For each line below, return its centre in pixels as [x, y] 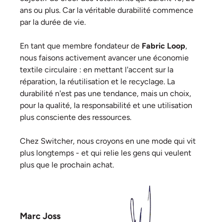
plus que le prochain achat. [67, 165]
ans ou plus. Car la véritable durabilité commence [107, 10]
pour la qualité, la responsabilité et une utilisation [106, 105]
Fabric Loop [164, 46]
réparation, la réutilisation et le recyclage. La [97, 82]
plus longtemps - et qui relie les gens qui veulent [106, 153]
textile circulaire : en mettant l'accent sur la [97, 70]
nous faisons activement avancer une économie [104, 58]
